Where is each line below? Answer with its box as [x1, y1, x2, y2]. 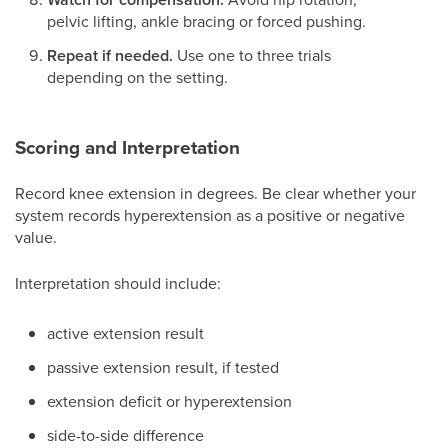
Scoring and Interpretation [15, 133, 240, 161]
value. [15, 226, 57, 248]
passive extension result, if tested [47, 356, 279, 378]
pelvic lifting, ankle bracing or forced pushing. [47, 10, 366, 32]
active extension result [47, 322, 204, 344]
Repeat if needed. [47, 44, 173, 67]
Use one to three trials [173, 44, 331, 66]
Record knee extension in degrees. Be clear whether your [15, 182, 416, 204]
